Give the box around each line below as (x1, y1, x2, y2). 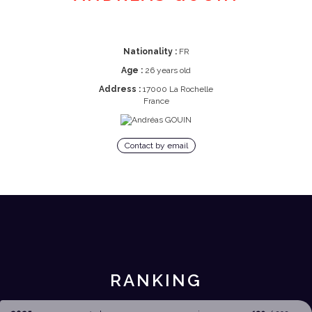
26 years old (143, 65, 191, 75)
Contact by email (124, 141, 188, 151)
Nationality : (123, 47, 177, 56)
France (143, 96, 169, 106)
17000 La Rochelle (141, 84, 213, 94)
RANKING (110, 270, 202, 291)
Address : (99, 84, 141, 94)
